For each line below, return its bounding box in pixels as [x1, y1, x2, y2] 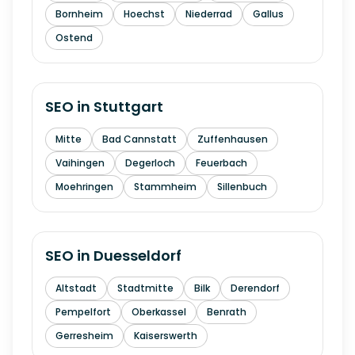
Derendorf [231, 281, 280, 295]
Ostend [55, 31, 93, 44]
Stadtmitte [117, 281, 174, 295]
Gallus [253, 7, 284, 21]
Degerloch [125, 156, 175, 170]
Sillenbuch [217, 180, 267, 193]
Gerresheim [55, 329, 113, 342]
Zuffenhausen [197, 132, 268, 146]
